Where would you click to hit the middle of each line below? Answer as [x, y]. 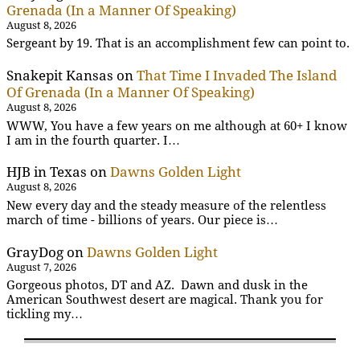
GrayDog [35, 252]
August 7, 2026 [41, 267]
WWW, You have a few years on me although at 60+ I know [177, 126]
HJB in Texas [47, 172]
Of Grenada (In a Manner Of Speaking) [131, 93]
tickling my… [45, 314]
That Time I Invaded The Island [237, 76]
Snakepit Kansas [60, 76]
